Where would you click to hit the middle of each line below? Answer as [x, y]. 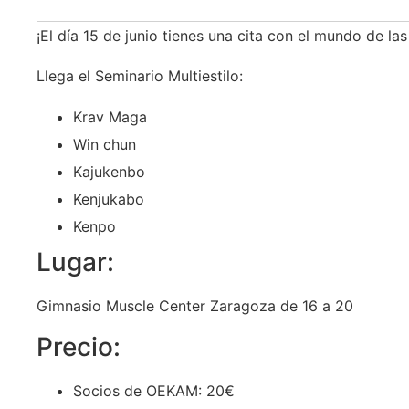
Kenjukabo [109, 199]
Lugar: [75, 262]
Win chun [105, 144]
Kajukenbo [109, 171]
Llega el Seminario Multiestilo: [140, 76]
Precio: [79, 347]
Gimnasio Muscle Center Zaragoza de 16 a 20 [195, 305]
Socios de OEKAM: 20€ [154, 391]
